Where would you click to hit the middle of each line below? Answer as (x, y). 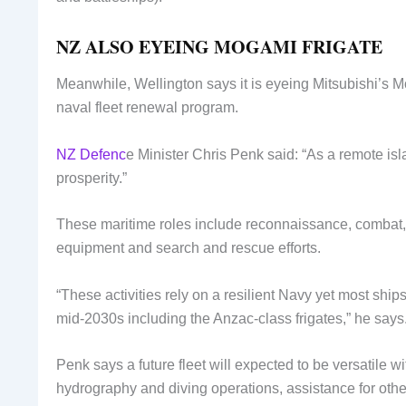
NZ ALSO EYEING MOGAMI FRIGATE (219, 47)
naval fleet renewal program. (147, 108)
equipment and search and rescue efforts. (188, 248)
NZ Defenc (91, 154)
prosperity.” (92, 178)
